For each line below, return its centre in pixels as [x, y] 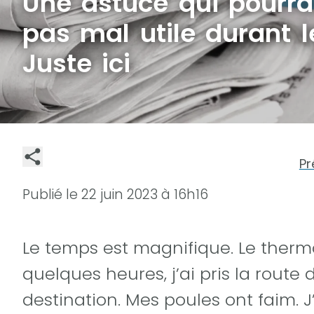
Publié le [52, 194]
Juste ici [77, 64]
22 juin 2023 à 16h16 [145, 194]
